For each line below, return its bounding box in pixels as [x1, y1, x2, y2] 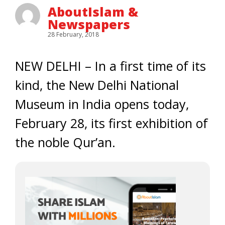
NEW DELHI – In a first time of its [15, 57, 206, 74]
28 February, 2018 [48, 30, 99, 39]
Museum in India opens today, [15, 95, 189, 113]
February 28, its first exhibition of [15, 115, 208, 132]
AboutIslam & [48, 3, 138, 20]
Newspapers [48, 16, 130, 33]
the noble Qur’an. [15, 134, 116, 151]
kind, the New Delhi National [15, 76, 179, 93]
